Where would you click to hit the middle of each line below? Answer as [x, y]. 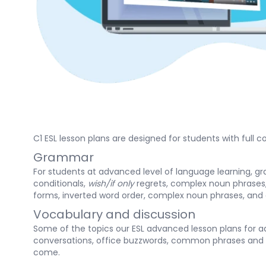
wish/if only [112, 184]
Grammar [64, 158]
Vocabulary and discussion [114, 215]
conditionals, [61, 184]
